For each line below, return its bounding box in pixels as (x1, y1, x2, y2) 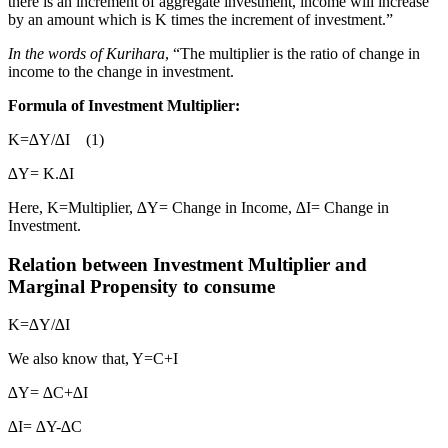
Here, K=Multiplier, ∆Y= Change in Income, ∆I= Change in (8, 199, 389, 217)
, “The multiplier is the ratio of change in (165, 45, 420, 63)
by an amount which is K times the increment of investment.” (8, 11, 393, 29)
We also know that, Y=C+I (8, 350, 178, 368)
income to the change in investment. (8, 63, 234, 81)
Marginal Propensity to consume (8, 275, 275, 297)
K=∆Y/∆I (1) (8, 131, 104, 149)
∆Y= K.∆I (8, 165, 74, 183)
